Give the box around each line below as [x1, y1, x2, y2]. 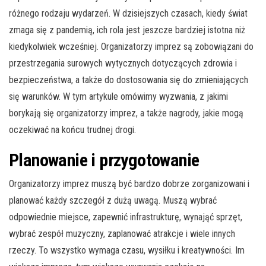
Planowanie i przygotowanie [9, 150, 199, 171]
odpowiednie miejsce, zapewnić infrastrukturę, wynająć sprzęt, [9, 211, 242, 223]
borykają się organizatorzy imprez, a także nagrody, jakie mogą [9, 107, 243, 119]
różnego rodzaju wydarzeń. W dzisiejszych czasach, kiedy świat [9, 8, 248, 20]
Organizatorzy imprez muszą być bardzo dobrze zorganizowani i [9, 178, 249, 190]
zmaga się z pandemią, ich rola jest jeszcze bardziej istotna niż [9, 24, 245, 36]
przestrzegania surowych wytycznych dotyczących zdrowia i [9, 58, 237, 69]
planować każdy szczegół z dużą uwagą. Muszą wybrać [9, 195, 217, 207]
